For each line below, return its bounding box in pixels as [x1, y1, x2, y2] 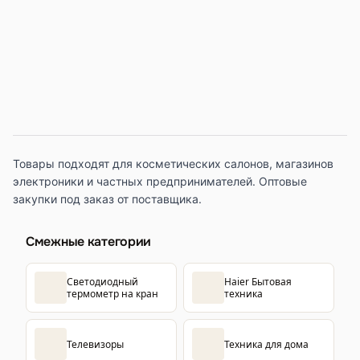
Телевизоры [67, 337, 124, 351]
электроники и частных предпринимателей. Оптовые [13, 174, 307, 188]
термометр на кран [67, 287, 158, 301]
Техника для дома [224, 337, 309, 351]
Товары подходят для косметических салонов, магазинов [13, 157, 333, 170]
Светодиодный [67, 275, 138, 288]
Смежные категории [26, 233, 152, 250]
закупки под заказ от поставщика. [13, 192, 202, 206]
